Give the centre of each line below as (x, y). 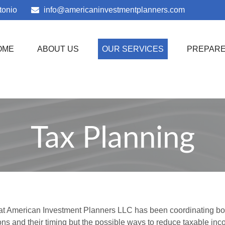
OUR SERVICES (133, 49)
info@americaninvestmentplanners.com (114, 10)
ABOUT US (58, 49)
